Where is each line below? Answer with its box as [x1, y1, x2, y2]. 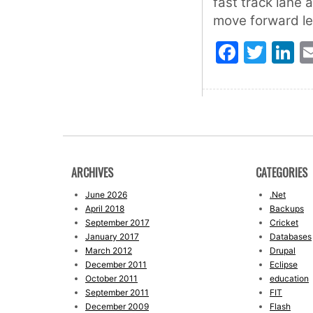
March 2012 [85, 245, 132, 256]
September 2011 [85, 287, 149, 298]
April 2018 [85, 203, 124, 214]
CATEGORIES [256, 164, 307, 181]
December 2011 [85, 259, 147, 270]
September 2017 [85, 217, 150, 228]
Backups [270, 203, 304, 214]
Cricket [270, 217, 298, 228]
